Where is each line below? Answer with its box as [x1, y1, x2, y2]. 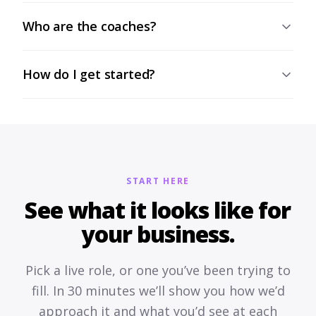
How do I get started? [23, 66, 156, 83]
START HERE [126, 175, 190, 187]
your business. [80, 219, 236, 249]
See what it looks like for [25, 195, 291, 225]
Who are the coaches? [23, 18, 157, 35]
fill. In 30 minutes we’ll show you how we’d [31, 282, 285, 299]
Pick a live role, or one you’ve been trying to [25, 262, 291, 279]
